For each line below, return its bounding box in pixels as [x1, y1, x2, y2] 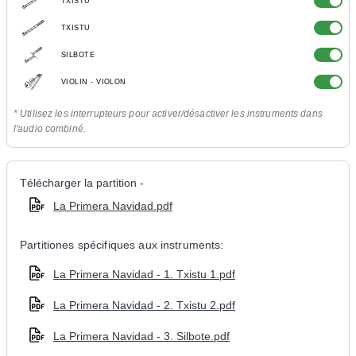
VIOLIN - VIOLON [61, 78, 126, 87]
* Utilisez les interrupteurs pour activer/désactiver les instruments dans [14, 107, 323, 119]
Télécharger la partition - [20, 176, 144, 190]
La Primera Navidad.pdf [53, 199, 172, 212]
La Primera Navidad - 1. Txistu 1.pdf [53, 268, 235, 281]
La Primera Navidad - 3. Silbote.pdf [53, 330, 230, 343]
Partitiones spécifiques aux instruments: [20, 238, 224, 251]
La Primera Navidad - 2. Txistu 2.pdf [53, 299, 235, 312]
